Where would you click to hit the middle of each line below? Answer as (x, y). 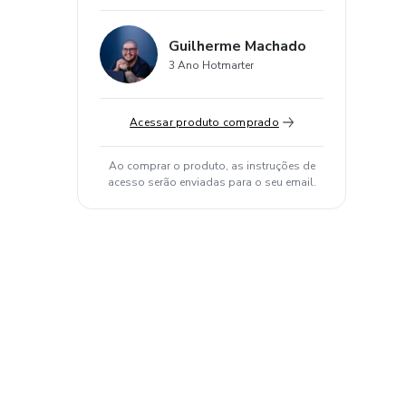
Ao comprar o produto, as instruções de (212, 166)
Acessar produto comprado (204, 122)
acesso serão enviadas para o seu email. (212, 182)
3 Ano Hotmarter (211, 65)
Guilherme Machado (237, 46)
